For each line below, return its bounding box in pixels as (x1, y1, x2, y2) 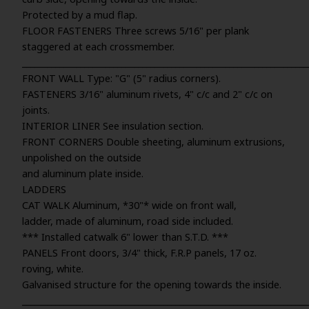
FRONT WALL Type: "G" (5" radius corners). (22, 71, 221, 86)
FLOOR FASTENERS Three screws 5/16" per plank (22, 23, 249, 38)
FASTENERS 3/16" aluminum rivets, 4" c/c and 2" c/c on (22, 87, 272, 101)
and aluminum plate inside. (22, 166, 143, 181)
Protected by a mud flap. (22, 8, 137, 22)
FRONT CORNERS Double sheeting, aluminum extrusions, (22, 134, 285, 149)
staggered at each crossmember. (22, 39, 175, 54)
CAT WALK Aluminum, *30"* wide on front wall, (22, 198, 237, 212)
